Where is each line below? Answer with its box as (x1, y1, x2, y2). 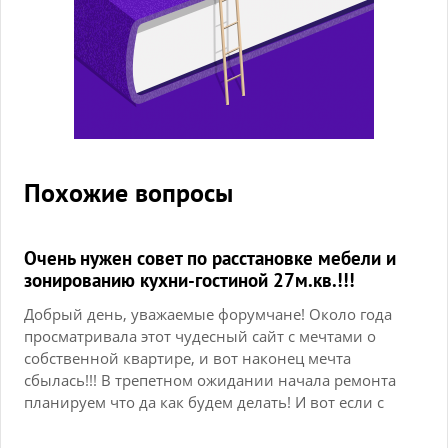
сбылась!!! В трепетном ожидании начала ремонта (24, 370, 396, 390)
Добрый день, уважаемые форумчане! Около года (24, 304, 392, 324)
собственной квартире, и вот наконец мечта (24, 348, 351, 368)
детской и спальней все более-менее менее (24, 414, 344, 434)
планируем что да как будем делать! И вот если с (24, 392, 384, 412)
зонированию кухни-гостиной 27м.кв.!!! (24, 268, 355, 292)
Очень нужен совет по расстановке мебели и (24, 246, 396, 270)
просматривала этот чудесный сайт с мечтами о (24, 326, 376, 346)
